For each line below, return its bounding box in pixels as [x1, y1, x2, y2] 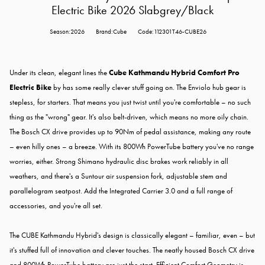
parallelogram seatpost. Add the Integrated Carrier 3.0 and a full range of [9, 186, 232, 196]
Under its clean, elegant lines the [9, 67, 109, 78]
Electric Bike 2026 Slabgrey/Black [51, 3, 214, 18]
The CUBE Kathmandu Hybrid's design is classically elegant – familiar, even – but [9, 230, 255, 241]
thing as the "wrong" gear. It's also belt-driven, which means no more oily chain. [9, 112, 248, 122]
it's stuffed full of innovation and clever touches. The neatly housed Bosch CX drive [9, 245, 254, 256]
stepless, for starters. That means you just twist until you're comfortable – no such [9, 97, 251, 108]
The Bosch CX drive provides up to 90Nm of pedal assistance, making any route [9, 127, 251, 137]
